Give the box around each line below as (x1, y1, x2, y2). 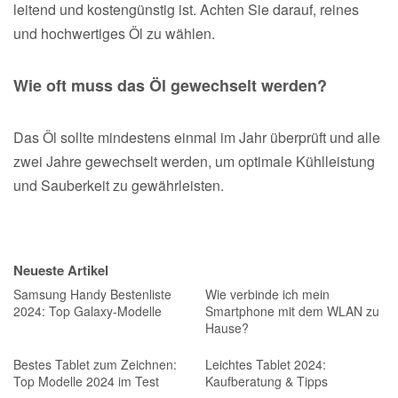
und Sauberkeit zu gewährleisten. (13, 174, 224, 195)
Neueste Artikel (13, 259, 108, 280)
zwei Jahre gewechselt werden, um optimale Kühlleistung (13, 150, 375, 171)
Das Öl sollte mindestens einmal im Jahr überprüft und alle (13, 126, 380, 147)
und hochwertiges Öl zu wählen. (13, 22, 215, 44)
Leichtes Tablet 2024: (204, 355, 326, 373)
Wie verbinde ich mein (204, 284, 330, 303)
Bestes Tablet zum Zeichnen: (13, 355, 177, 373)
